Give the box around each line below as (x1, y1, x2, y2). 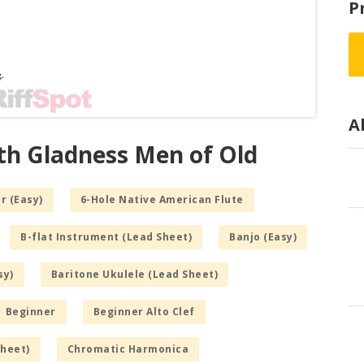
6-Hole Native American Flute (80, 193, 244, 207)
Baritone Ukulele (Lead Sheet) (50, 267, 218, 282)
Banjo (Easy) (229, 230, 297, 245)
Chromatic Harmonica (67, 342, 188, 357)
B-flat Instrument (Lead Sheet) (20, 230, 192, 245)
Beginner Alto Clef (93, 305, 195, 319)
